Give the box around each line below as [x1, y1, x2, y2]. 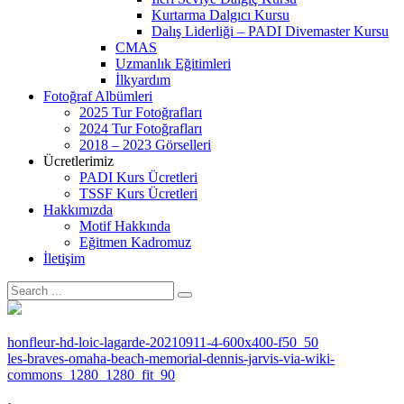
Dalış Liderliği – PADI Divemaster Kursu [151, 23, 389, 39]
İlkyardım [115, 72, 170, 87]
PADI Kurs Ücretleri [79, 170, 197, 185]
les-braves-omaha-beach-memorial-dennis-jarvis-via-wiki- [7, 351, 335, 366]
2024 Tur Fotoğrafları [79, 121, 202, 136]
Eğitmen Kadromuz [79, 234, 191, 250]
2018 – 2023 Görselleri [79, 137, 211, 152]
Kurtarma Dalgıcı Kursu [151, 7, 289, 23]
